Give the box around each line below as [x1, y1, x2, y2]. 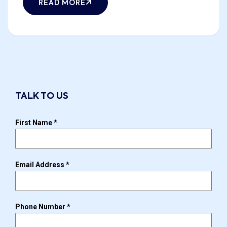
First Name [15, 119, 54, 127]
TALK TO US [15, 92, 68, 101]
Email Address [15, 161, 66, 169]
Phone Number [15, 203, 67, 211]
